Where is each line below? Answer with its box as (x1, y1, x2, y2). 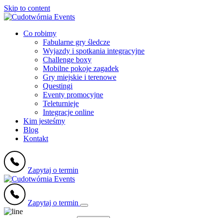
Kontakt (23, 134, 48, 143)
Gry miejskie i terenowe (43, 73, 116, 81)
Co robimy (23, 29, 56, 37)
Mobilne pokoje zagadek (43, 64, 119, 73)
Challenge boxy (43, 55, 91, 64)
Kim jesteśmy (23, 117, 65, 125)
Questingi (43, 82, 73, 90)
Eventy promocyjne (43, 91, 103, 99)
